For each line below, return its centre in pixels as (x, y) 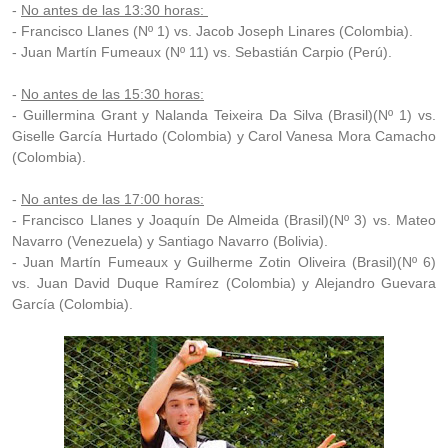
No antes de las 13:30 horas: (114, 10)
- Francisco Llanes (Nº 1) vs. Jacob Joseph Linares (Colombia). (212, 31)
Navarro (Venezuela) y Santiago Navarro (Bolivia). (170, 241)
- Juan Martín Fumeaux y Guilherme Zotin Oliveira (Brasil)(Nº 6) (224, 262)
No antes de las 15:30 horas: (112, 94)
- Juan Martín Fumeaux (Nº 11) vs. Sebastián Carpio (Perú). (202, 52)
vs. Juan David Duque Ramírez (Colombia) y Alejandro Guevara (224, 283)
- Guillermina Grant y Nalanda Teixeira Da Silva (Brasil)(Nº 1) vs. (224, 115)
